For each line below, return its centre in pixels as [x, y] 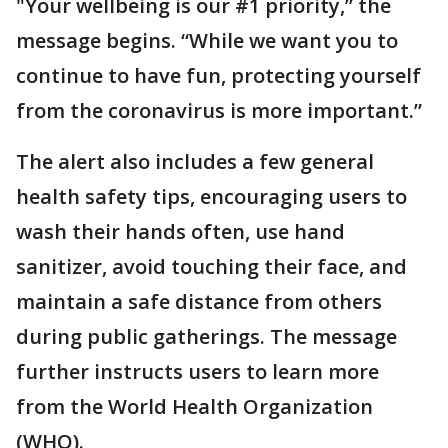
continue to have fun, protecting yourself [218, 75]
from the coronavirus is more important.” [219, 110]
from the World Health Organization [194, 406]
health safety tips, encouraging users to [211, 196]
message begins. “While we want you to [207, 40]
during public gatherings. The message [206, 336]
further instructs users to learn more [197, 371]
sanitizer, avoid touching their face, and [211, 266]
